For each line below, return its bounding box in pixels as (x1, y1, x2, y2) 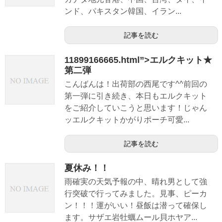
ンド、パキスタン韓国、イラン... (64, 7, 181, 16)
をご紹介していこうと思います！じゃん (64, 103, 207, 112)
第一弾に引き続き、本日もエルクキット (64, 91, 207, 100)
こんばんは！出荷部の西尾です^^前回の (64, 79, 207, 88)
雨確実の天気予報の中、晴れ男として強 (64, 177, 207, 186)
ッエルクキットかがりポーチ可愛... (64, 115, 189, 124)
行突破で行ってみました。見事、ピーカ (64, 189, 207, 198)
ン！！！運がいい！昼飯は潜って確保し (64, 201, 207, 210)
